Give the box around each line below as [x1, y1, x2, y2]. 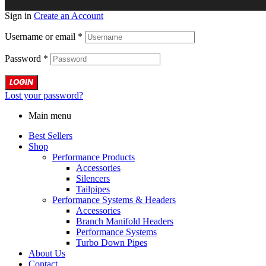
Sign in [5, 10, 31, 21]
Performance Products [52, 151, 135, 162]
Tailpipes [76, 183, 110, 194]
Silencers [76, 173, 110, 183]
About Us [28, 248, 65, 258]
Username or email [5, 31, 78, 42]
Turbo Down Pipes [76, 237, 147, 248]
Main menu [28, 110, 71, 121]
